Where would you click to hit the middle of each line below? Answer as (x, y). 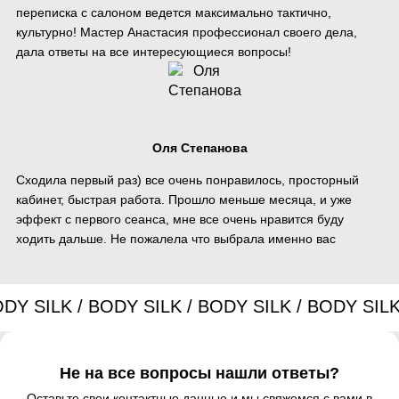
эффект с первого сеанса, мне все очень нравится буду (180, 220)
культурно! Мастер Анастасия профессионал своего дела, (187, 33)
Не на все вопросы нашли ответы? (199, 374)
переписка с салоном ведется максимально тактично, (174, 13)
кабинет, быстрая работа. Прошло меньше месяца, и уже (184, 200)
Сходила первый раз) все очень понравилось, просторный (187, 180)
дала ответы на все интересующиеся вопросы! (154, 52)
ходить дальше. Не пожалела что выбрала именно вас (176, 239)
